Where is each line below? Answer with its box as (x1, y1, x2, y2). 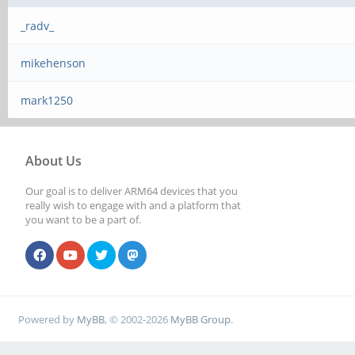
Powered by (18, 311, 78, 326)
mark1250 (21, 93, 74, 108)
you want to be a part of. (25, 212, 141, 227)
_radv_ (21, 18, 55, 33)
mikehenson (21, 55, 86, 71)
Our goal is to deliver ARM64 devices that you (25, 184, 238, 198)
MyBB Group (170, 311, 231, 326)
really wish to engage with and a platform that (25, 198, 241, 212)
